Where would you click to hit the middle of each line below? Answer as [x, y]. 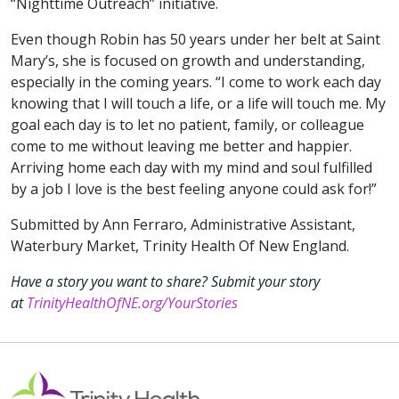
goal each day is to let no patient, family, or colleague [187, 125]
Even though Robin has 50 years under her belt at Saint [195, 40]
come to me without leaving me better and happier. [181, 147]
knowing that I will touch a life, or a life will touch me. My [198, 104]
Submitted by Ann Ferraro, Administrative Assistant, [183, 225]
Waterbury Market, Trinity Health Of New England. [180, 246]
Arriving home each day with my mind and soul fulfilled [191, 168]
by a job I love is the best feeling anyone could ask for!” [194, 189]
